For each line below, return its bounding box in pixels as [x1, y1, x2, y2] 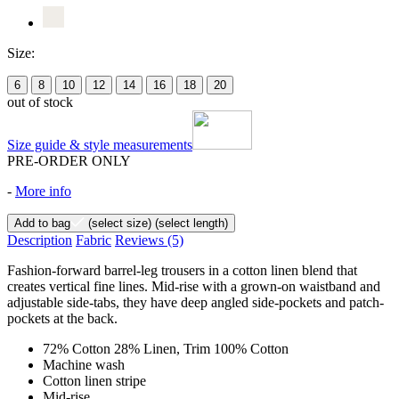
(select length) [151, 216, 228, 230]
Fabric [76, 232, 111, 248]
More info [15, 183, 71, 199]
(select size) [85, 216, 151, 230]
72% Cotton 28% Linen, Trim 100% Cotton [43, 340, 289, 356]
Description [7, 232, 72, 248]
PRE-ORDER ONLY [7, 152, 131, 168]
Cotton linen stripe [43, 372, 146, 388]
